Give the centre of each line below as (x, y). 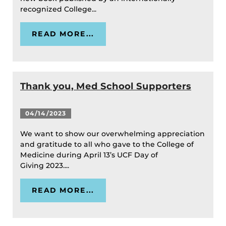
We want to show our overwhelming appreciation (112, 133)
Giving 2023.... (46, 165)
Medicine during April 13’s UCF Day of (89, 155)
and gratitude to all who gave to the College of (107, 144)
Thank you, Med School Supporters (106, 86)
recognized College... (59, 9)
